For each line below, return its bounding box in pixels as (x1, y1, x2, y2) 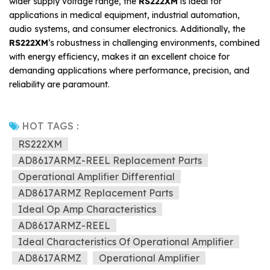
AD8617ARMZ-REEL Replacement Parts (18, 154, 202, 167)
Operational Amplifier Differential (18, 171, 175, 183)
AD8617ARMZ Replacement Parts (18, 187, 173, 199)
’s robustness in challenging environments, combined (48, 37, 260, 49)
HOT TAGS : (22, 120, 79, 133)
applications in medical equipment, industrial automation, (9, 10, 240, 21)
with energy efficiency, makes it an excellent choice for (9, 51, 230, 63)
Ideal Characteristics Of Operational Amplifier (18, 236, 233, 248)
